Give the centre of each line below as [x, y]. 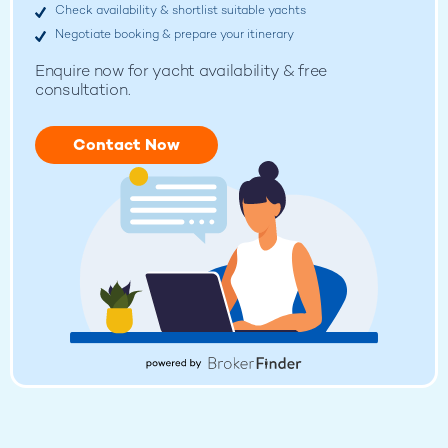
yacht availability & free [238, 71]
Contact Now [126, 145]
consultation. [83, 90]
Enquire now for [92, 71]
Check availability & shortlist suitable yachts [180, 10]
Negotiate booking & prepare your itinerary [174, 34]
